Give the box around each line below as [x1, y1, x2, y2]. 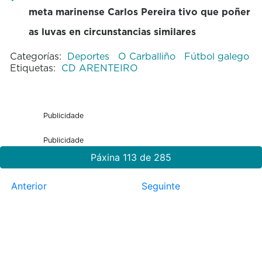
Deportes [67, 49, 112, 63]
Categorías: [9, 49, 61, 63]
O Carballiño [118, 49, 178, 63]
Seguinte [141, 180, 180, 192]
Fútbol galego [184, 49, 249, 63]
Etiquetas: [9, 61, 56, 74]
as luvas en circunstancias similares [28, 25, 196, 38]
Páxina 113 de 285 [91, 151, 171, 163]
